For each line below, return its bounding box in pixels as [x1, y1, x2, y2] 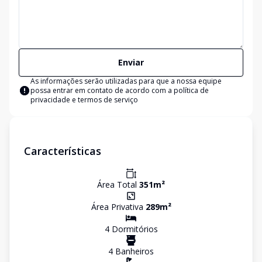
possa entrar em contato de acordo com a [30, 85, 174, 95]
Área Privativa [91, 201, 146, 212]
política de [174, 85, 209, 95]
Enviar [118, 57, 144, 68]
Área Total [97, 179, 139, 190]
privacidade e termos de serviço [30, 95, 138, 105]
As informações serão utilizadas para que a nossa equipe [30, 76, 222, 86]
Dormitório [109, 223, 154, 235]
